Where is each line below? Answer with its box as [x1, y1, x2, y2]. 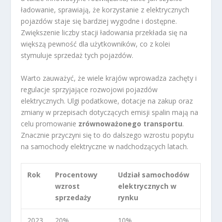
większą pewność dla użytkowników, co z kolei [21, 39, 170, 49]
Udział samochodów [118, 169, 190, 179]
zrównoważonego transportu [78, 118, 183, 128]
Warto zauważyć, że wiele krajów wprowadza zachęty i [21, 73, 197, 83]
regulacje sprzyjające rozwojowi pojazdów [21, 84, 158, 94]
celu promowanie [21, 118, 79, 128]
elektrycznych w [118, 181, 177, 191]
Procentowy [55, 169, 98, 179]
